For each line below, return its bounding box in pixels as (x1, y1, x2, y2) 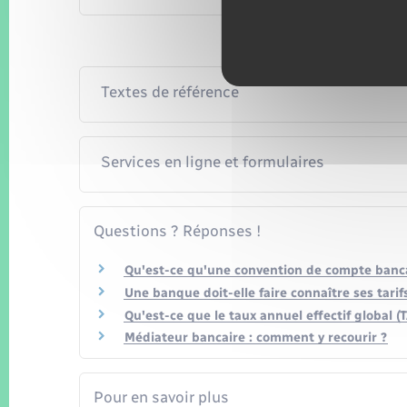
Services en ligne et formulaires (100, 152, 324, 171)
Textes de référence (100, 82, 239, 101)
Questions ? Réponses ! (94, 221, 261, 240)
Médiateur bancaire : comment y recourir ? (124, 330, 387, 346)
